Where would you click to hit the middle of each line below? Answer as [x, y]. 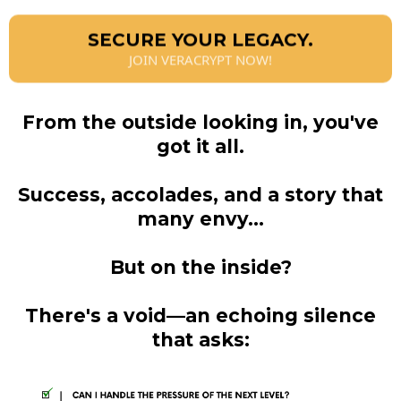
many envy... [200, 219]
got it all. [200, 146]
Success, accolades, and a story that [200, 195]
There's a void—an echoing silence [200, 316]
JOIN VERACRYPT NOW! [200, 62]
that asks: [200, 340]
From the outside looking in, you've [200, 122]
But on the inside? [200, 267]
